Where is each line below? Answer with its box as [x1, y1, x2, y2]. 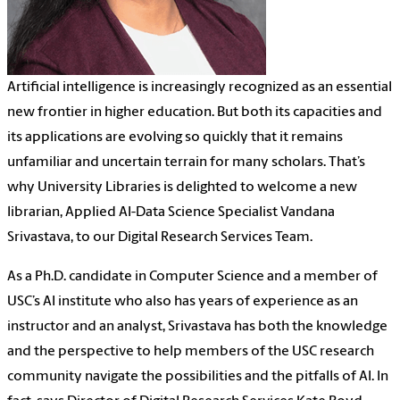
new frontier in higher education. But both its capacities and [7, 105, 382, 121]
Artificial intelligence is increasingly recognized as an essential [7, 80, 392, 96]
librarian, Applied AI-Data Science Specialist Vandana [7, 205, 335, 221]
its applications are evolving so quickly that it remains [7, 130, 343, 146]
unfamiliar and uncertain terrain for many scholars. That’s [7, 155, 365, 171]
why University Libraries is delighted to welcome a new [7, 180, 357, 196]
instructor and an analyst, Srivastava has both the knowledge [7, 320, 387, 335]
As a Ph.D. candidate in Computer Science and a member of [7, 270, 378, 285]
